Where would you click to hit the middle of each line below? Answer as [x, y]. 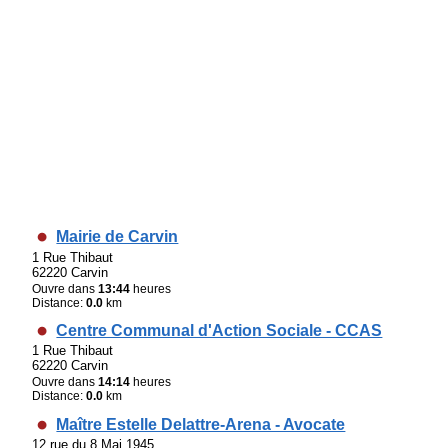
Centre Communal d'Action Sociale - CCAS [219, 330]
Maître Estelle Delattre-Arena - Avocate [201, 424]
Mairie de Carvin [117, 237]
